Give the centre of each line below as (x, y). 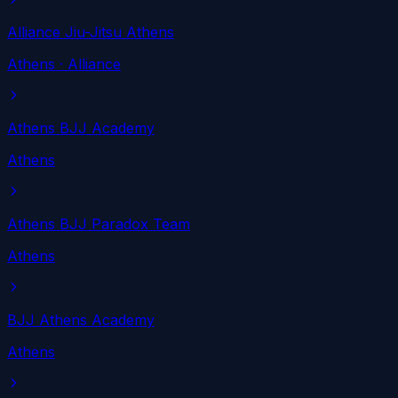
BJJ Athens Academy (81, 320)
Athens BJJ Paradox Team (99, 224)
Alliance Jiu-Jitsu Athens (91, 32)
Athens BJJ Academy (81, 128)
